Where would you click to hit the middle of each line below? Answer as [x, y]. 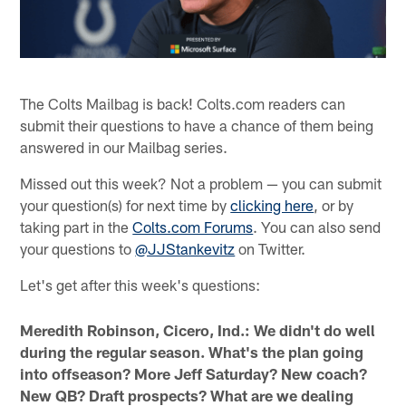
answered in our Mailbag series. [124, 146]
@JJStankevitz [185, 248]
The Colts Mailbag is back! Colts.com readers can [183, 103]
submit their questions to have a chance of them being [197, 125]
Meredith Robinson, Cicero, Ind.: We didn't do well [198, 330]
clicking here [272, 204]
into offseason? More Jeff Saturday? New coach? [194, 374]
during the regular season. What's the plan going [192, 352]
